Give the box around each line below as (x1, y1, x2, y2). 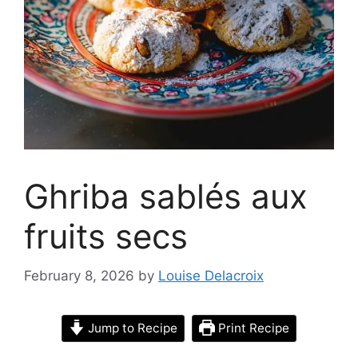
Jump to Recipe (85, 320, 177, 336)
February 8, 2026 (24, 267, 134, 284)
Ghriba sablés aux (24, 176, 308, 217)
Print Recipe (214, 320, 289, 336)
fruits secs (24, 216, 188, 257)
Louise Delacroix (158, 267, 264, 284)
